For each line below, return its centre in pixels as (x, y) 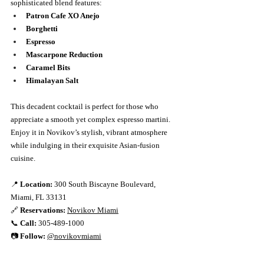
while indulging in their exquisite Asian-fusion (86, 145)
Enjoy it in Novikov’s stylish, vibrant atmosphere (90, 132)
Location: (36, 184)
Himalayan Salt (52, 80)
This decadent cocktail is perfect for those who (85, 106)
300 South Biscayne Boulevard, (105, 184)
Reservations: (43, 210)
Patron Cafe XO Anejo (63, 15)
